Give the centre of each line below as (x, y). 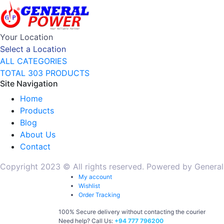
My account (95, 176)
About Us (38, 134)
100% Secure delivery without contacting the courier (132, 211)
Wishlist (89, 185)
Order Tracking (99, 194)
